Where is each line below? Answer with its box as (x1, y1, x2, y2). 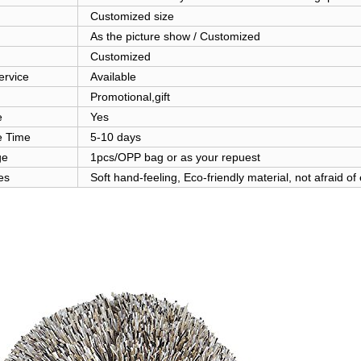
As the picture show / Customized (89, 29, 260, 43)
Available (89, 69, 136, 83)
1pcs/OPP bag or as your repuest (89, 150, 260, 164)
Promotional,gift (89, 89, 170, 103)
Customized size (89, 9, 174, 23)
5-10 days (89, 130, 141, 143)
